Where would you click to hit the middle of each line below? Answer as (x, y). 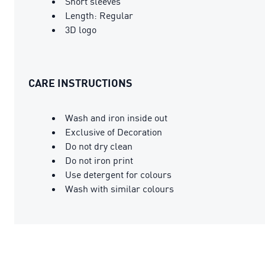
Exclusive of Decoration (114, 132)
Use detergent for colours (118, 174)
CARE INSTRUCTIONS (80, 83)
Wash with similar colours (119, 188)
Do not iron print (99, 160)
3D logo (81, 29)
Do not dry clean (99, 146)
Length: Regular (99, 15)
